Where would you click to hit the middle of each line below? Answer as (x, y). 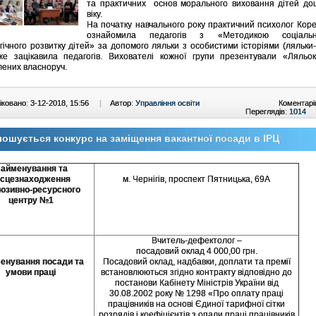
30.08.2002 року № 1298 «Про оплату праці (196, 293)
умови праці (31, 272)
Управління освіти (168, 103)
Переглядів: (267, 111)
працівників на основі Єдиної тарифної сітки (196, 304)
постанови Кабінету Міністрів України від (196, 282)
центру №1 (31, 200)
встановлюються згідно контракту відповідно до (196, 272)
